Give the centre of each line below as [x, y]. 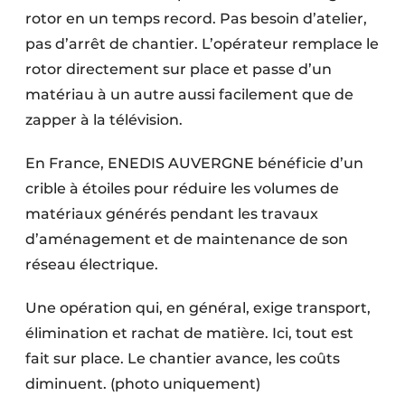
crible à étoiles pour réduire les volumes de [182, 189]
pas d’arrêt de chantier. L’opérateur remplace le [202, 44]
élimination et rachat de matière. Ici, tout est [189, 334]
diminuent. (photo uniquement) [143, 384]
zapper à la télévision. [104, 120]
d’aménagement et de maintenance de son [187, 240]
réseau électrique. [92, 265]
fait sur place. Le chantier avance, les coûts [183, 359]
